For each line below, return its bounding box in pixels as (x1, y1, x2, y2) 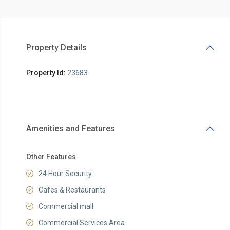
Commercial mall (38, 202, 93, 210)
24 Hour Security (38, 169, 92, 178)
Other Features (26, 152, 76, 161)
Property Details (26, 43, 87, 52)
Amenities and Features (26, 124, 115, 133)
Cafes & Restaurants (38, 186, 106, 194)
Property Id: (26, 69, 66, 77)
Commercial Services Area (38, 219, 125, 227)
